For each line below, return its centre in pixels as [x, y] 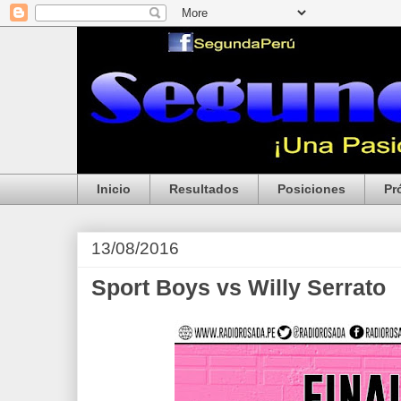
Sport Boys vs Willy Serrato [239, 287]
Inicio [114, 189]
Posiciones [311, 189]
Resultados [204, 189]
